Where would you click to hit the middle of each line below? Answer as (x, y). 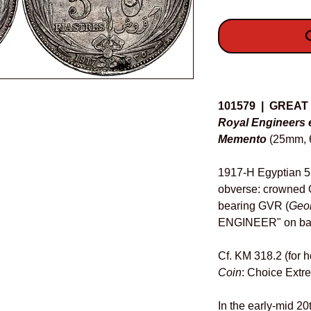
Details (237, 79)
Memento (242, 140)
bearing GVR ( (253, 206)
